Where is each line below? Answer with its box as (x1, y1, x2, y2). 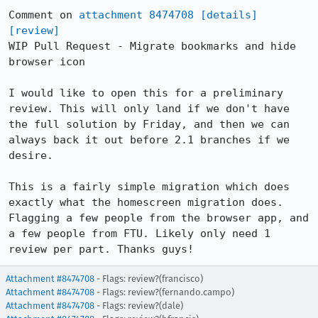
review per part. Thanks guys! (9, 243, 194, 256)
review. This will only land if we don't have (9, 102, 290, 115)
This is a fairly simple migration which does (9, 180, 290, 193)
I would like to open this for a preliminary (9, 87, 283, 99)
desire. (9, 149, 53, 162)
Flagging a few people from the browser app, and (9, 212, 309, 224)
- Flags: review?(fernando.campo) (94, 287, 234, 297)
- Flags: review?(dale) (94, 300, 183, 311)
